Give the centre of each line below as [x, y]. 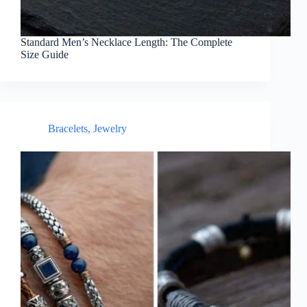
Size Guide [46, 55]
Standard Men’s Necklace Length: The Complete [126, 42]
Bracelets [68, 129]
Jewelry [110, 129]
